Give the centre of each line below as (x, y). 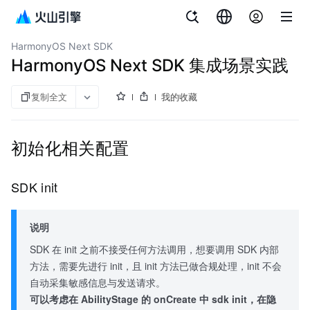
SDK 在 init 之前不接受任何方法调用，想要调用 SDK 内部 (155, 249)
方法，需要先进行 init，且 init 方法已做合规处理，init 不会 (156, 266)
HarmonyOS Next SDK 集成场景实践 (150, 65)
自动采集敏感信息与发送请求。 (98, 283)
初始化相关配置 (73, 147)
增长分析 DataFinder (59, 13)
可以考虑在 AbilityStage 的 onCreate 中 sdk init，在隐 (153, 299)
